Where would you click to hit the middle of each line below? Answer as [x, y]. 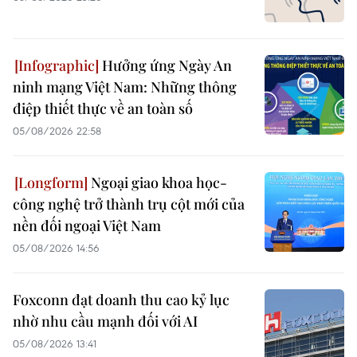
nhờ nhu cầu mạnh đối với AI [105, 322]
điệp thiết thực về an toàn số [103, 109]
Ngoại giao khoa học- [157, 183]
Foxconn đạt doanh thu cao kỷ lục [121, 300]
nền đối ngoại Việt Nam [87, 226]
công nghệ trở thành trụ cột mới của [129, 204]
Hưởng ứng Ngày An [165, 66]
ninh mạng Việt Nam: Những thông [125, 87]
